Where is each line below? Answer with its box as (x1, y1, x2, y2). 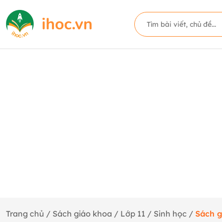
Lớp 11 (120, 209, 147, 219)
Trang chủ (6, 209, 44, 219)
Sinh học (154, 209, 189, 219)
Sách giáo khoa (53, 209, 112, 219)
